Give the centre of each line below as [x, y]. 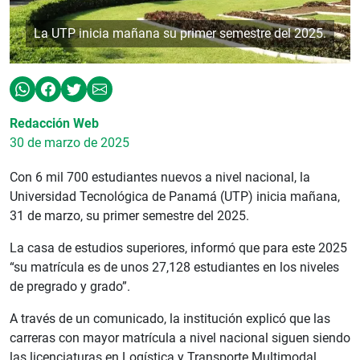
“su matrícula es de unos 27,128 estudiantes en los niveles [174, 267]
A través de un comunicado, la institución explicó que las [170, 318]
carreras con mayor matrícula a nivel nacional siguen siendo [180, 337]
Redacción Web [54, 123]
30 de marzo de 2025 [70, 142]
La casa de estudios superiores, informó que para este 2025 [178, 247]
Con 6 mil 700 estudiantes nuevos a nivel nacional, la [160, 177]
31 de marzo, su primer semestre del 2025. [129, 215]
